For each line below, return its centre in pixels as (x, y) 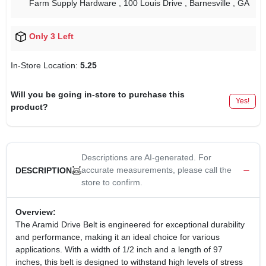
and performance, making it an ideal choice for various (117, 237)
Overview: (35, 212)
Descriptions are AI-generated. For (146, 158)
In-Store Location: (45, 66)
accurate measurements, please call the (156, 170)
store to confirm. (112, 183)
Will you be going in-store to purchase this (97, 95)
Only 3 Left (51, 36)
